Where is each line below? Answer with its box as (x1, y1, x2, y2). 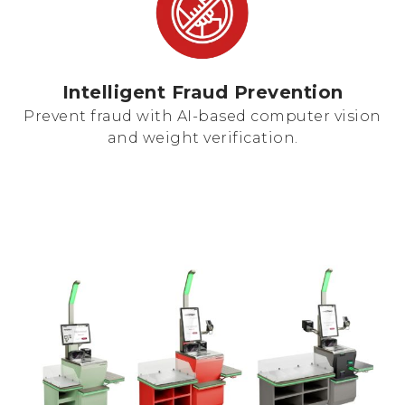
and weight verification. (107, 129, 298, 147)
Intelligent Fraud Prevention (61, 81, 344, 104)
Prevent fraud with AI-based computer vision (24, 108, 381, 126)
